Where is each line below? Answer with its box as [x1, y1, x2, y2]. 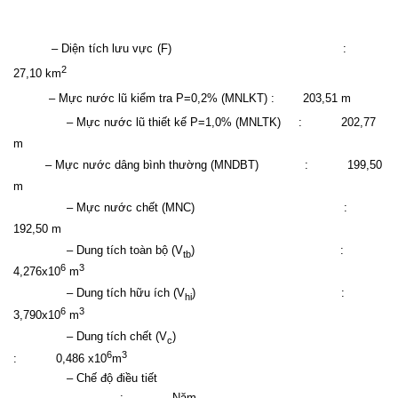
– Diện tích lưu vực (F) [13, 41, 171, 55]
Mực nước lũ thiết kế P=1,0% [76, 115, 232, 129]
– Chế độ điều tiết [67, 370, 157, 385]
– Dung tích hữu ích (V [67, 286, 185, 300]
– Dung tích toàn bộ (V [67, 243, 183, 257]
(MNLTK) [232, 115, 281, 129]
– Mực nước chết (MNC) [67, 200, 195, 214]
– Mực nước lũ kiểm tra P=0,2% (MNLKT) [13, 91, 267, 105]
